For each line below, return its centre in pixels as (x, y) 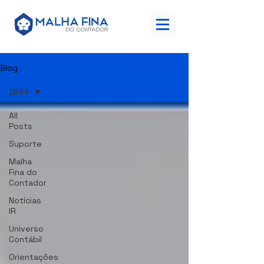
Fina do (23, 172)
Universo (26, 229)
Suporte (25, 144)
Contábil (25, 239)
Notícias (25, 200)
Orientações (34, 257)
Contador (28, 183)
